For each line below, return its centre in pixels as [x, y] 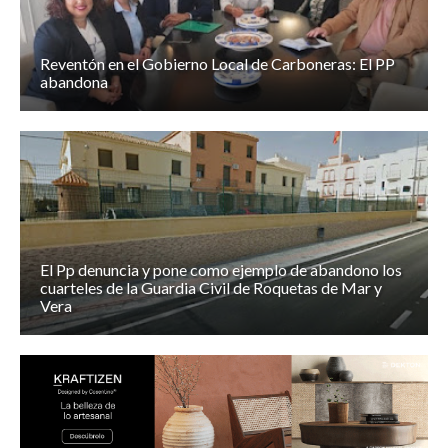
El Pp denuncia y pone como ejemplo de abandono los [221, 270]
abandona [74, 82]
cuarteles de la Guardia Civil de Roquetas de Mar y [211, 288]
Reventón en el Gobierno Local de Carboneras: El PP [217, 64]
